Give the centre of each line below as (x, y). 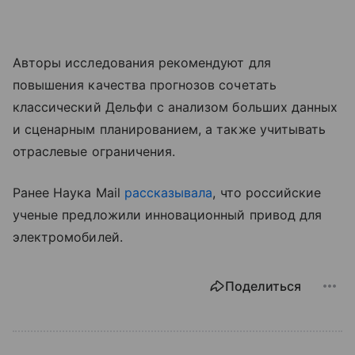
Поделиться (263, 286)
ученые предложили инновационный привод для (168, 214)
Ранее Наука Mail (69, 192)
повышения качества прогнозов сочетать (145, 84)
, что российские (267, 192)
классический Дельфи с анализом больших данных (176, 107)
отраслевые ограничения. (94, 151)
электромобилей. (68, 237)
